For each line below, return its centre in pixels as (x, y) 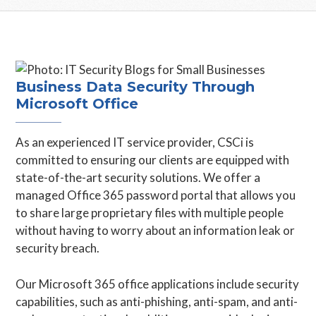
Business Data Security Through (135, 87)
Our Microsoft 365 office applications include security (158, 284)
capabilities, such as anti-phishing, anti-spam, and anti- (157, 302)
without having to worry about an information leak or (156, 230)
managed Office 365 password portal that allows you (156, 195)
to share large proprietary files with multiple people (150, 213)
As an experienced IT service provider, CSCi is (135, 142)
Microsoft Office (77, 104)
